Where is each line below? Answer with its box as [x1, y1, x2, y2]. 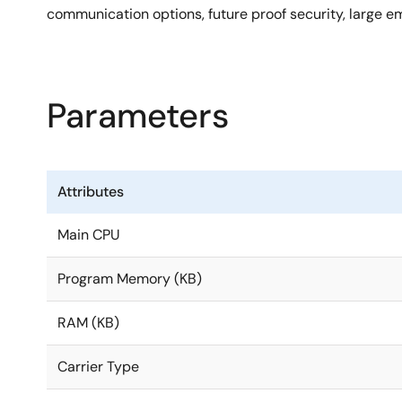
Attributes [57, 182, 124, 202]
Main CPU [57, 225, 120, 245]
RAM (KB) [57, 313, 119, 333]
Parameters [47, 93, 229, 139]
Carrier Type [57, 357, 139, 377]
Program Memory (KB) [57, 269, 202, 289]
